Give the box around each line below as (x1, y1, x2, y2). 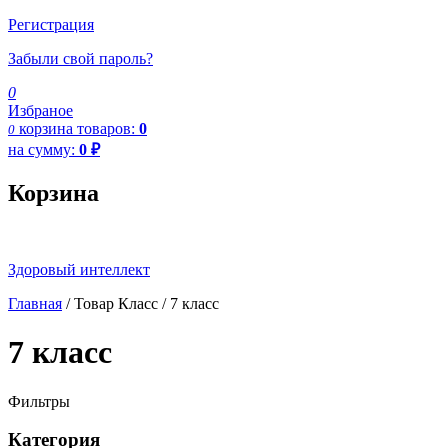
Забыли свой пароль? (8, 49, 153, 67)
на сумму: (8, 140, 79, 158)
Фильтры (8, 392, 70, 410)
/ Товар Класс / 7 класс (62, 294, 219, 312)
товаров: (77, 119, 139, 137)
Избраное (8, 101, 73, 119)
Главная (8, 294, 62, 312)
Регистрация (8, 15, 94, 33)
